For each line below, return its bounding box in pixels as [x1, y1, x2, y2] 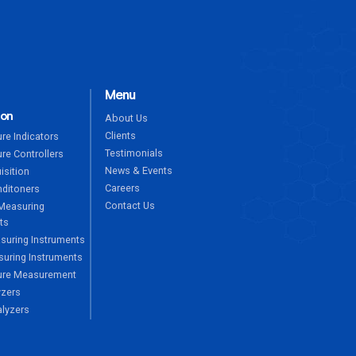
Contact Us [104, 199, 155, 212]
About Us [104, 112, 148, 125]
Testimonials [104, 147, 163, 160]
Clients [104, 130, 136, 142]
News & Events [104, 164, 172, 177]
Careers [104, 182, 140, 195]
